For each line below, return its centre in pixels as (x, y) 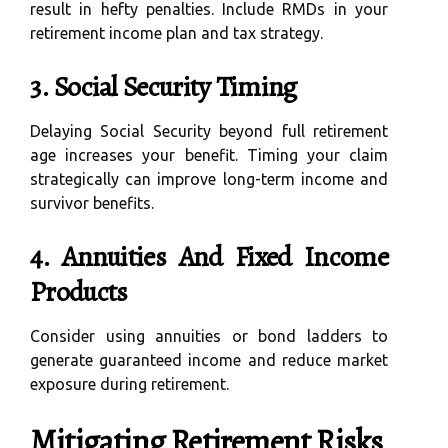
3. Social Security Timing (163, 87)
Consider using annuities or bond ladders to (209, 336)
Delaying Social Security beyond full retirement (209, 131)
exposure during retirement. (129, 384)
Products (79, 292)
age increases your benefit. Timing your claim (209, 155)
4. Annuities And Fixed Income (209, 257)
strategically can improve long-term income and (209, 179)
